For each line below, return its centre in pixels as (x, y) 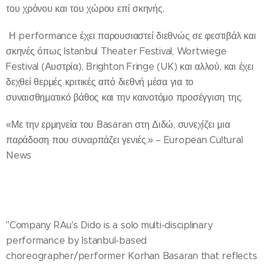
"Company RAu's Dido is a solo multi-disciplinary (109, 225)
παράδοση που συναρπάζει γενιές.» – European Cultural (125, 140)
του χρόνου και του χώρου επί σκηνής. (85, 8)
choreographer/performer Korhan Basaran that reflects (132, 256)
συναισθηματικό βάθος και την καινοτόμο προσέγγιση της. (125, 97)
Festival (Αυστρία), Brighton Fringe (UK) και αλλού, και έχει (130, 66)
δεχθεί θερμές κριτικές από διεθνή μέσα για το (100, 82)
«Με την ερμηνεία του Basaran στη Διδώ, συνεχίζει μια (118, 124)
